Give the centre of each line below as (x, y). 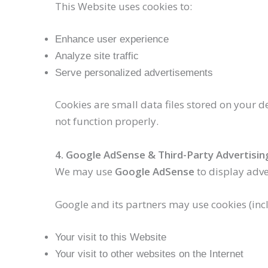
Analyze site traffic (97, 56)
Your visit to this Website (111, 237)
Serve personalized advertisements (134, 72)
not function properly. (107, 121)
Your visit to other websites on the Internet (149, 254)
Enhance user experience (112, 39)
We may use (85, 171)
